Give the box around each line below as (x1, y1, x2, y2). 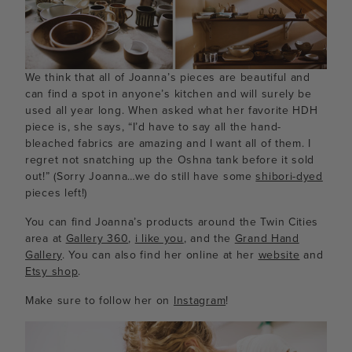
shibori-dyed (255, 168, 323, 185)
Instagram (173, 292, 226, 310)
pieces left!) (25, 185, 88, 202)
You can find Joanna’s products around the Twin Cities (25, 214, 319, 231)
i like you (134, 230, 184, 247)
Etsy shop (25, 263, 79, 280)
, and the (183, 230, 235, 247)
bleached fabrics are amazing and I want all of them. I (25, 135, 311, 152)
